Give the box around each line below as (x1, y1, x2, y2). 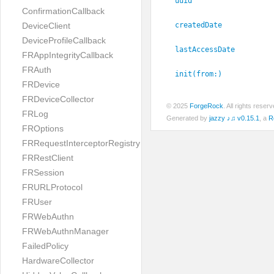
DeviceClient (22, 21, 70, 31)
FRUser (22, 197, 52, 207)
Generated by (166, 114, 209, 122)
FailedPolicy (22, 241, 68, 251)
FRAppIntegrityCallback (22, 50, 113, 60)
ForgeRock (190, 102, 223, 110)
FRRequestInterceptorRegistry (22, 138, 140, 148)
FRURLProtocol (22, 182, 83, 192)
